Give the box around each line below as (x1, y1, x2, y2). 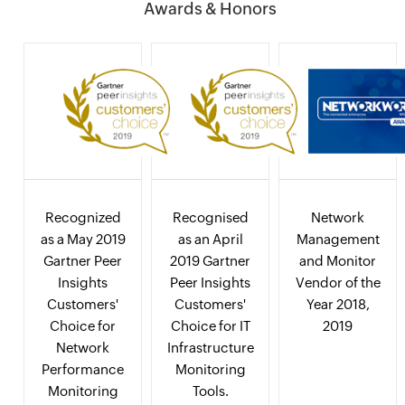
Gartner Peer (43, 253, 123, 269)
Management (296, 231, 380, 248)
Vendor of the (295, 275, 381, 291)
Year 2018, (306, 297, 370, 313)
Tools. (192, 383, 229, 400)
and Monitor (299, 253, 377, 269)
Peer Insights (170, 275, 251, 291)
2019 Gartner (170, 253, 251, 269)
